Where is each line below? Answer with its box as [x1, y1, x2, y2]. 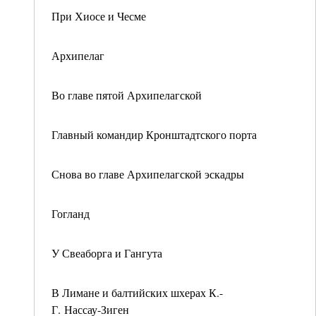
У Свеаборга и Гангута [51, 245, 162, 260]
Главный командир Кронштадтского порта [51, 127, 257, 142]
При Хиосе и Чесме [51, 8, 146, 23]
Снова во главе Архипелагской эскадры [51, 166, 244, 181]
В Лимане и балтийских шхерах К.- [51, 285, 223, 300]
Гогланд [51, 206, 90, 221]
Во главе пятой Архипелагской [51, 87, 202, 102]
